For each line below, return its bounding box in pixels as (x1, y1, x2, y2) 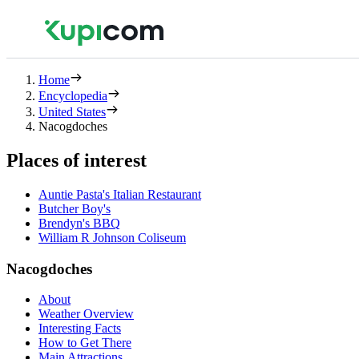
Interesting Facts (38, 321, 121, 336)
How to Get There (38, 336, 131, 350)
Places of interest (6, 149, 147, 171)
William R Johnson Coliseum (38, 230, 186, 244)
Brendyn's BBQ (38, 216, 120, 230)
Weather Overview (38, 307, 134, 321)
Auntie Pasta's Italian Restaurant (38, 187, 201, 201)
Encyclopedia (38, 89, 107, 103)
